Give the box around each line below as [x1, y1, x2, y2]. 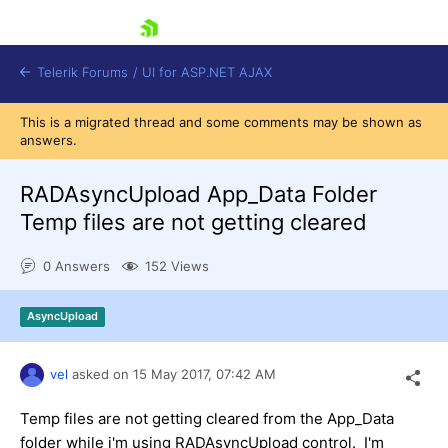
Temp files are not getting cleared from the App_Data [20, 408, 394, 428]
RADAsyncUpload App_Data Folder [20, 181, 377, 207]
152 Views [145, 258, 209, 275]
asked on [68, 365, 133, 382]
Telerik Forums [33, 64, 128, 80]
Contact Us [81, 305, 167, 325]
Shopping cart [81, 267, 189, 287]
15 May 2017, [133, 365, 216, 382]
